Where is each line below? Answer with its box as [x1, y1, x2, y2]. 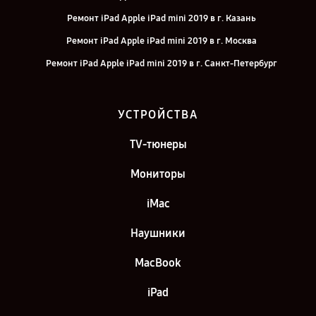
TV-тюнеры [129, 138, 187, 151]
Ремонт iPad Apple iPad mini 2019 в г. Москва [66, 35, 257, 47]
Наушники [130, 226, 186, 240]
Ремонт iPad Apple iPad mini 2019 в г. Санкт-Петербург [46, 58, 277, 69]
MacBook [135, 256, 181, 269]
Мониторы [130, 167, 186, 181]
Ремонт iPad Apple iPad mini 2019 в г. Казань [67, 13, 256, 24]
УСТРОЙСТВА [118, 108, 198, 121]
